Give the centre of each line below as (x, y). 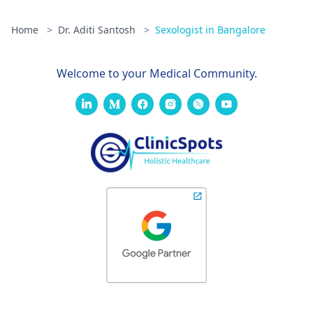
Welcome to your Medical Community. (156, 73)
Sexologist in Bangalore (210, 30)
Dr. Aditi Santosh (98, 30)
